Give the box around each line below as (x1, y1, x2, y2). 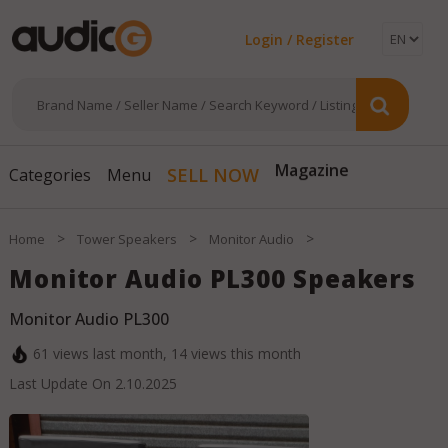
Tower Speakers (76, 230, 177, 249)
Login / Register (245, 30, 354, 49)
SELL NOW (166, 163, 259, 188)
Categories (8, 164, 91, 187)
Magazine (274, 164, 349, 187)
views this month (186, 344, 301, 364)
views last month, (48, 344, 171, 364)
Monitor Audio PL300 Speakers (8, 262, 417, 296)
